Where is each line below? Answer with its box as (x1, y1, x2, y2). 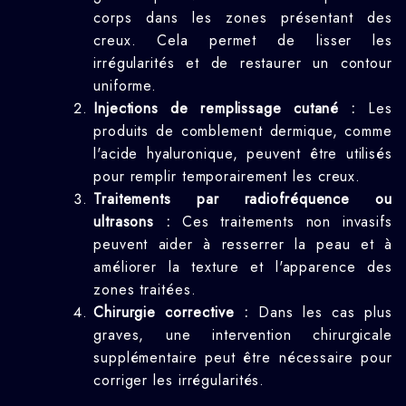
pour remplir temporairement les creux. (93, 166, 362, 187)
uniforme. (93, 75, 158, 96)
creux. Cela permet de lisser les (93, 30, 392, 51)
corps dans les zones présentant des (93, 7, 392, 28)
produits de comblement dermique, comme (93, 121, 392, 141)
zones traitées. (93, 279, 197, 300)
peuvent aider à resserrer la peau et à (93, 234, 392, 255)
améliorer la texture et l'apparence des (93, 256, 392, 277)
